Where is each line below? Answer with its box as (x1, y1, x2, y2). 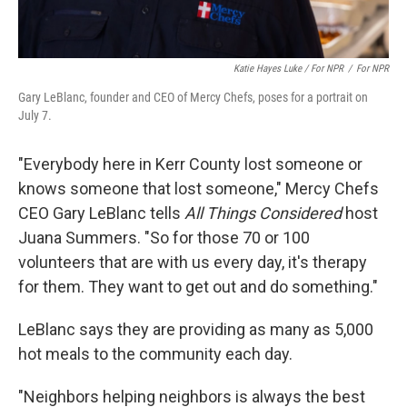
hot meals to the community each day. (18, 343, 293, 363)
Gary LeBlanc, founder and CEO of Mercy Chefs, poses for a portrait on (18, 89, 368, 104)
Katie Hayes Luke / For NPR (233, 62, 343, 74)
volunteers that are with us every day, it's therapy (18, 252, 367, 272)
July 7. (18, 107, 52, 123)
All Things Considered (184, 203, 342, 223)
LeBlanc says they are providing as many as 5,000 (18, 319, 373, 339)
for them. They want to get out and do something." (18, 276, 378, 296)
